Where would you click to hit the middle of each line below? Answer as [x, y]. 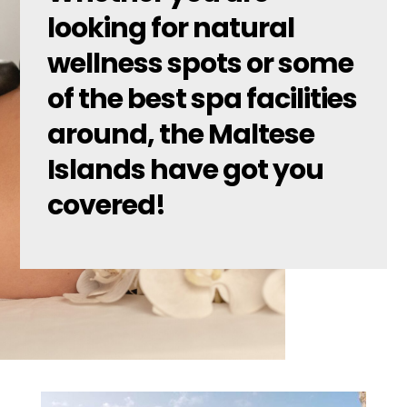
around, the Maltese [181, 134]
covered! [107, 205]
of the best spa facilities [203, 99]
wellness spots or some [201, 64]
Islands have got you [186, 170]
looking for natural [171, 28]
